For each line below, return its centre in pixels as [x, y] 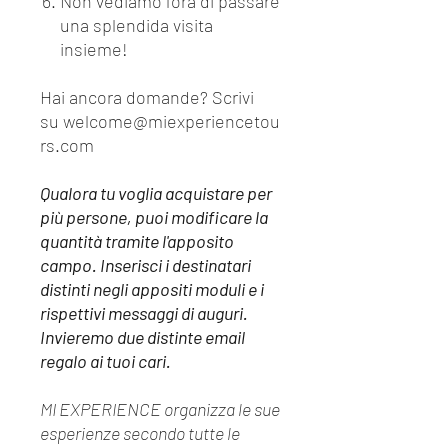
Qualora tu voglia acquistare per [156, 193]
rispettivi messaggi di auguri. [144, 313]
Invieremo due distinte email [142, 337]
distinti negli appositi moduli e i [152, 289]
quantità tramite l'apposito [137, 241]
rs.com [67, 145]
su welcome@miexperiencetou [160, 121]
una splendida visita [136, 25]
